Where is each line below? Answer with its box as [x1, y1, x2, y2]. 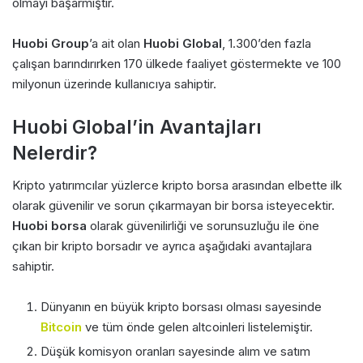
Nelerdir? [12, 141, 97, 164]
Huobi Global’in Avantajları [12, 115, 262, 139]
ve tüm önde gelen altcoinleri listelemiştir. [82, 319, 313, 335]
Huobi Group [12, 35, 89, 51]
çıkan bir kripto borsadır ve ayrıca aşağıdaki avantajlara [12, 238, 312, 254]
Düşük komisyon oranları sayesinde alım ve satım [41, 344, 310, 360]
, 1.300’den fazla [222, 35, 311, 51]
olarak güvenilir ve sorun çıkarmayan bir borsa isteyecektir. [12, 198, 335, 214]
